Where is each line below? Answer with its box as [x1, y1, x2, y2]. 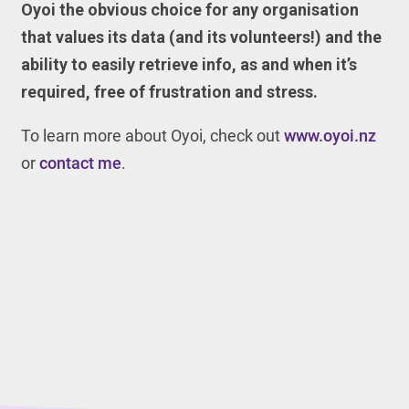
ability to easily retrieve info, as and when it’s [20, 55, 357, 74]
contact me [38, 153, 121, 173]
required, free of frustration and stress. [20, 82, 318, 101]
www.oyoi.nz [283, 126, 376, 145]
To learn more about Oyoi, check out [20, 126, 284, 145]
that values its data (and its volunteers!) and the [20, 27, 382, 47]
